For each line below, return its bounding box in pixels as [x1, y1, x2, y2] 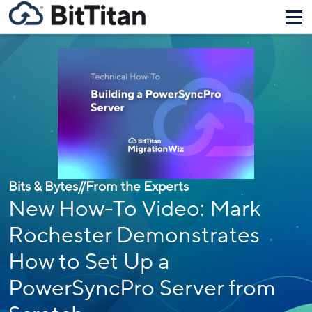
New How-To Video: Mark [8, 197, 260, 221]
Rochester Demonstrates [8, 224, 260, 248]
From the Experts [86, 180, 189, 194]
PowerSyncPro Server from [8, 276, 276, 301]
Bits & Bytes [8, 180, 78, 194]
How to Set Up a [8, 250, 170, 274]
